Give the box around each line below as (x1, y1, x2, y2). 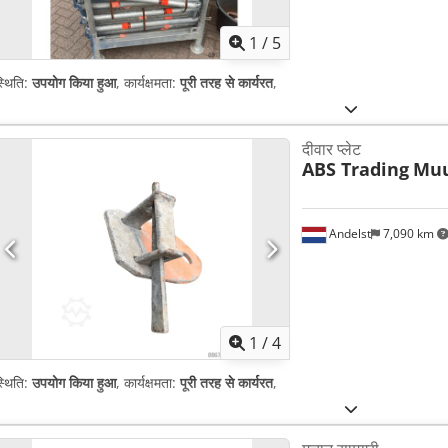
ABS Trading (301, 157, 409, 182)
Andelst (325, 225, 371, 243)
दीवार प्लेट (301, 138, 361, 161)
